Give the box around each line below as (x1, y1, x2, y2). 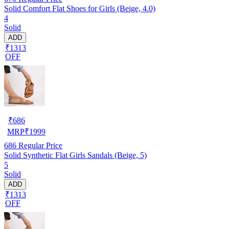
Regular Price (16, 141, 62, 150)
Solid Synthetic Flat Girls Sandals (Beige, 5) (4, 150, 147, 159)
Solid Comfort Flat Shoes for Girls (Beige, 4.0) (4, 4, 155, 13)
